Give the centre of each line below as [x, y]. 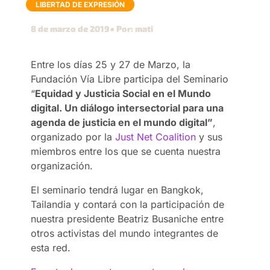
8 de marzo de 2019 [71, 28]
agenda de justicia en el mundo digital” [122, 122]
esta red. [51, 247]
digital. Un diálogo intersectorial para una [127, 108]
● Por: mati [132, 28]
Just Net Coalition [156, 137]
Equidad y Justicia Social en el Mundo [123, 93]
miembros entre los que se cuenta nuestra [126, 151]
